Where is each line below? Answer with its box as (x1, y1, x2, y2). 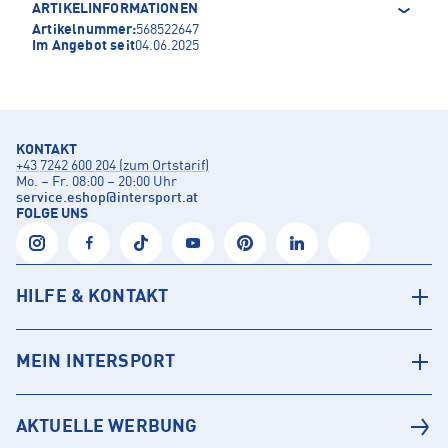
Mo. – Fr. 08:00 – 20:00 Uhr (16, 175, 177, 190)
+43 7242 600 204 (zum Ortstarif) (16, 159, 209, 174)
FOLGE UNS (16, 207, 88, 222)
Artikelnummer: (32, 23, 136, 38)
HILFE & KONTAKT (16, 288, 169, 307)
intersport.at (117, 191, 198, 206)
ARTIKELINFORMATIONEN (32, 2, 198, 17)
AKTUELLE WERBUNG (16, 418, 198, 437)
